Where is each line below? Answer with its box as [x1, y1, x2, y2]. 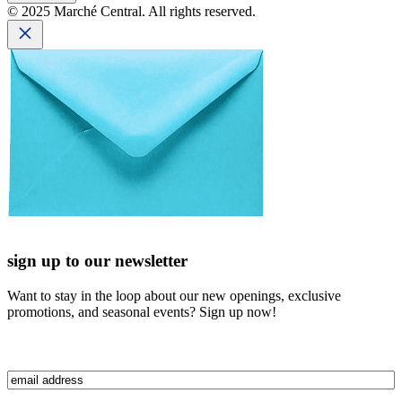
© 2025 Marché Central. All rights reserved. [7, 4, 256, 20]
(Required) [39, 369, 100, 385]
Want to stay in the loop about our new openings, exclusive [7, 287, 341, 303]
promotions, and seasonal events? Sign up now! [7, 303, 276, 319]
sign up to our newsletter [7, 250, 188, 270]
